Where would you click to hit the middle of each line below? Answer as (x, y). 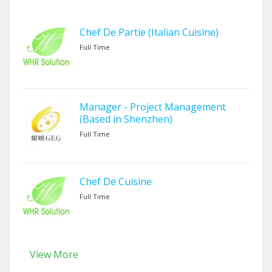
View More (54, 254)
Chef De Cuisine (116, 181)
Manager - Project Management (153, 107)
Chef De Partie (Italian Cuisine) (149, 32)
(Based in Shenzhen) (126, 119)
